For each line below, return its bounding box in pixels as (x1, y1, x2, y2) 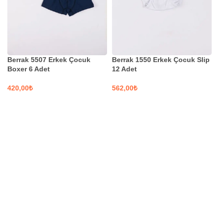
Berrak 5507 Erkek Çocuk (7, 56, 90, 64)
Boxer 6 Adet (7, 65, 50, 73)
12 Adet (112, 65, 137, 73)
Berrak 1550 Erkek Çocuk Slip (112, 56, 210, 64)
